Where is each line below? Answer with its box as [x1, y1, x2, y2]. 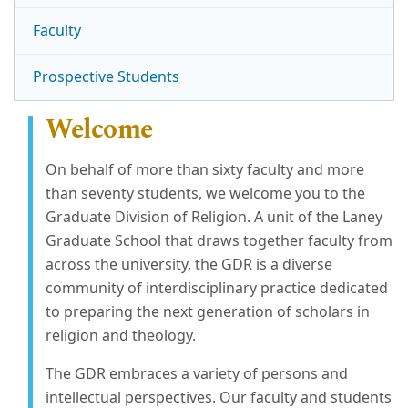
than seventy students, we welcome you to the [45, 182, 365, 205]
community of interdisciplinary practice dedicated [45, 277, 388, 300]
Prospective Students [33, 66, 179, 88]
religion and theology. [45, 324, 196, 347]
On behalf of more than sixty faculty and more [45, 158, 364, 181]
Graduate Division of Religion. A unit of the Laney [45, 206, 382, 229]
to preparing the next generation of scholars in [45, 301, 370, 323]
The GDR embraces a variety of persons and [45, 362, 348, 385]
